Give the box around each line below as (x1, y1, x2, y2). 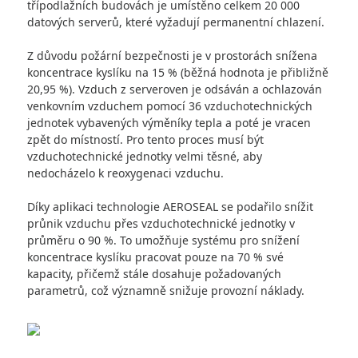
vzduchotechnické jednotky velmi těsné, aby (27, 149, 262, 164)
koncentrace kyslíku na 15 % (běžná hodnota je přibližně (27, 65, 328, 80)
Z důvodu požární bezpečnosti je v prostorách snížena (27, 48, 317, 63)
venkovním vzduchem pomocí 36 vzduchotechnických (27, 98, 312, 113)
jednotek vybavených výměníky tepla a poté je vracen (27, 115, 311, 130)
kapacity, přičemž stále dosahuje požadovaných (27, 266, 281, 281)
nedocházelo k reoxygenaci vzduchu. (27, 165, 224, 181)
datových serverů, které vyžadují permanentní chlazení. (27, 14, 324, 30)
